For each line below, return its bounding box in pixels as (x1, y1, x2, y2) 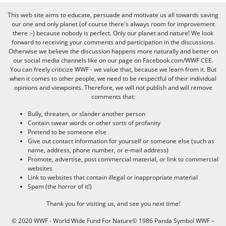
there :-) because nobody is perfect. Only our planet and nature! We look (13, 28, 213, 37)
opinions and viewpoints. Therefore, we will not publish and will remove (14, 83, 212, 92)
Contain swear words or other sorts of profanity (28, 118, 160, 127)
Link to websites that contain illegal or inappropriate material (28, 173, 198, 182)
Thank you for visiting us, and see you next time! (46, 199, 180, 208)
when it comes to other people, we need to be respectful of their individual (10, 74, 216, 83)
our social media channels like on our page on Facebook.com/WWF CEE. (13, 55, 213, 65)
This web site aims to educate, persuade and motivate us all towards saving (8, 10, 218, 19)
